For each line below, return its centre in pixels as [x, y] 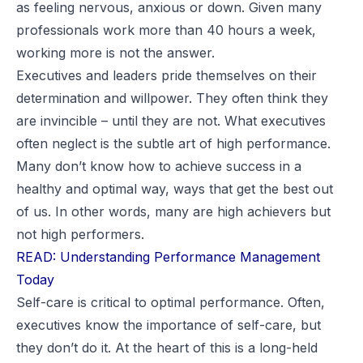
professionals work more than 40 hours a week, [166, 30]
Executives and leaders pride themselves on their [167, 75]
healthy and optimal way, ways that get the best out [175, 189]
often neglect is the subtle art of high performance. [173, 143]
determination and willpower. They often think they [172, 98]
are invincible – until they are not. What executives [171, 121]
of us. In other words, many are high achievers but [173, 211]
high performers [91, 234]
